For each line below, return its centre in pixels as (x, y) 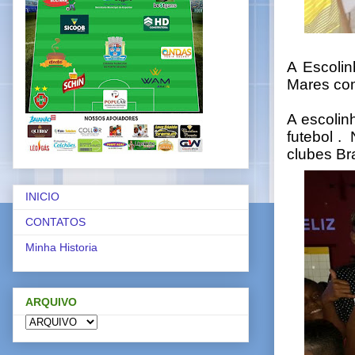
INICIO (42, 197)
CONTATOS (55, 222)
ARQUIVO (51, 302)
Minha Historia (61, 248)
